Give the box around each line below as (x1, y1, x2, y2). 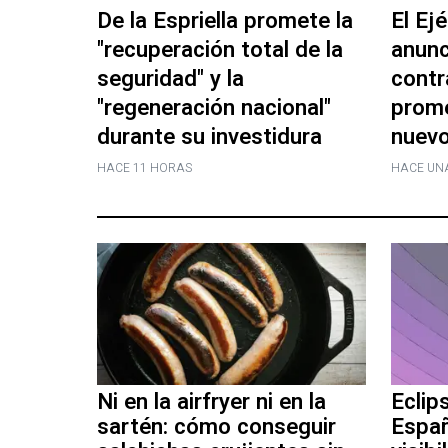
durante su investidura (97, 120, 322, 153)
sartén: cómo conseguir (97, 411, 336, 444)
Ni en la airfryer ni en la (97, 386, 326, 419)
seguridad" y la (97, 62, 244, 95)
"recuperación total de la (97, 33, 343, 66)
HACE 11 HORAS (97, 158, 192, 177)
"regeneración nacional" (97, 91, 331, 124)
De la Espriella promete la (97, 4, 353, 37)
